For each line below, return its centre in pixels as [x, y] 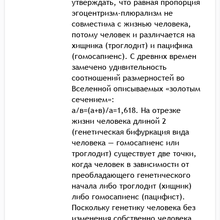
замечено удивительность [119, 67]
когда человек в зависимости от [130, 164]
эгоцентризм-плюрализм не [122, 13]
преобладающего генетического [131, 175]
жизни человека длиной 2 [119, 121]
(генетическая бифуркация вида [130, 131]
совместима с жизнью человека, [131, 23]
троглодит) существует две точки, [134, 153]
